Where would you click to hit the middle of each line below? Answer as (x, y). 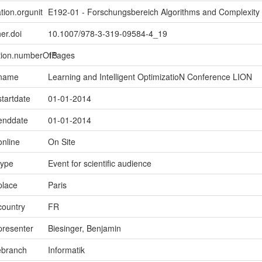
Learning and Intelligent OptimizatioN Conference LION (150, 77)
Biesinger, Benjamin (84, 228)
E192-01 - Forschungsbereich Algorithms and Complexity (154, 12)
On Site (61, 142)
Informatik (66, 250)
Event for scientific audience (99, 163)
